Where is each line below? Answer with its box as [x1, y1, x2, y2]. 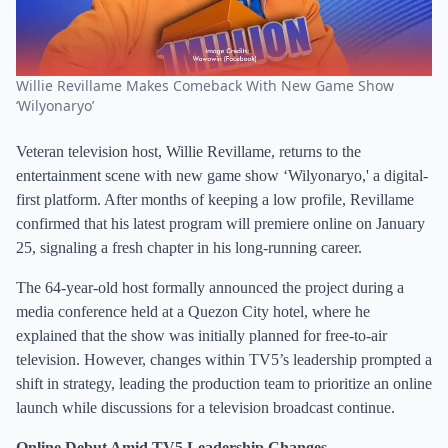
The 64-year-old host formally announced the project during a [16, 279, 404, 296]
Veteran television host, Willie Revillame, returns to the [16, 143, 361, 160]
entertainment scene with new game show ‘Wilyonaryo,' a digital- [16, 167, 428, 184]
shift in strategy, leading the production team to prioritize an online [16, 375, 432, 392]
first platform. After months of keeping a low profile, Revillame [16, 191, 414, 208]
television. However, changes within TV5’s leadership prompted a [16, 351, 432, 368]
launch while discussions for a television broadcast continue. [16, 399, 395, 416]
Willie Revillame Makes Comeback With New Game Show [16, 76, 394, 95]
